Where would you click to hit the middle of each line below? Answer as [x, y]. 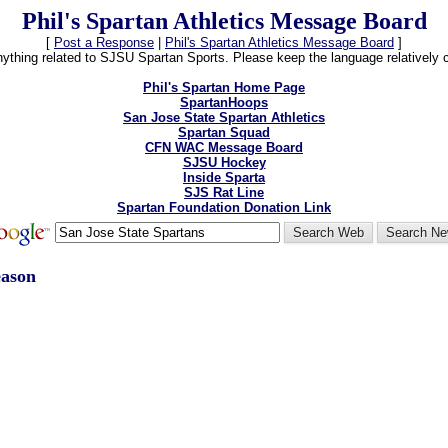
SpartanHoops [224, 102]
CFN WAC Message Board [224, 147]
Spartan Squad [224, 132]
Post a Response [104, 42]
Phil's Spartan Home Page [224, 87]
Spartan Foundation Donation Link [224, 207]
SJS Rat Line [224, 192]
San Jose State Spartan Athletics [224, 117]
